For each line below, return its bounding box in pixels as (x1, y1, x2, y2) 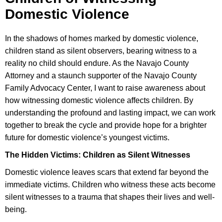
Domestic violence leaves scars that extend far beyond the (5, 168, 209, 177)
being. (5, 205, 27, 214)
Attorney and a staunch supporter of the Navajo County (5, 71, 197, 80)
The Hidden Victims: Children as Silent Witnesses (5, 151, 190, 160)
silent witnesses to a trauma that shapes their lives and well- (5, 193, 215, 202)
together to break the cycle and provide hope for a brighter (5, 121, 207, 130)
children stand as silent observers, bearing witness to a (5, 47, 197, 55)
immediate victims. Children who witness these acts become (5, 180, 216, 189)
